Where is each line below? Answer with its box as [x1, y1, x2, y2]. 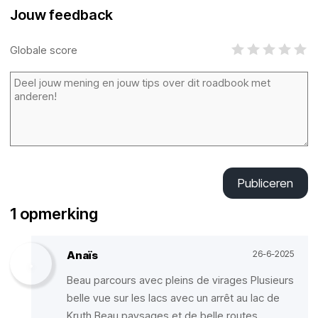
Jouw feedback [10, 6, 113, 23]
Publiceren [238, 176, 293, 190]
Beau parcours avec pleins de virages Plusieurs [67, 273, 294, 287]
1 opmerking [10, 204, 98, 223]
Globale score [10, 43, 77, 57]
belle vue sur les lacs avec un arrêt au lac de [67, 291, 280, 305]
